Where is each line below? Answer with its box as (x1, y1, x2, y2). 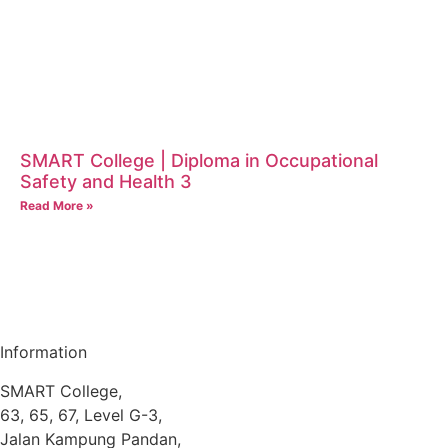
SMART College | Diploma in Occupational (20, 150, 378, 172)
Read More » (20, 198, 94, 214)
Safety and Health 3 (20, 171, 192, 193)
